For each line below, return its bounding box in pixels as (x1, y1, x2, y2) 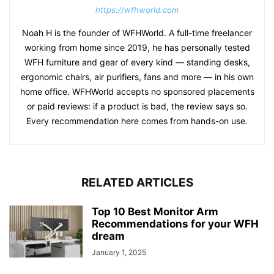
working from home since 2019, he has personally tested (24, 42, 250, 53)
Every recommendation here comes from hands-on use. (26, 116, 248, 127)
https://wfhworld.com (95, 5, 179, 15)
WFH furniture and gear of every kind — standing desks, (24, 57, 250, 68)
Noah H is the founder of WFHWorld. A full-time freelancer (22, 28, 252, 39)
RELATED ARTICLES (81, 176, 193, 190)
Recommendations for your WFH (92, 218, 259, 231)
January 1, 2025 (92, 248, 146, 257)
